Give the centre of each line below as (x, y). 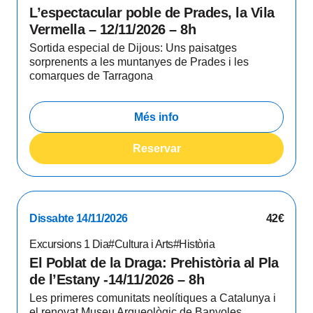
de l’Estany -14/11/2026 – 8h (117, 279)
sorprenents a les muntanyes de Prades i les (139, 62)
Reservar (156, 148)
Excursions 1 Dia (69, 244)
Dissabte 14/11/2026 (79, 218)
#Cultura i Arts (141, 244)
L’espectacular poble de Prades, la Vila (152, 13)
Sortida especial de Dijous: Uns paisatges (133, 48)
